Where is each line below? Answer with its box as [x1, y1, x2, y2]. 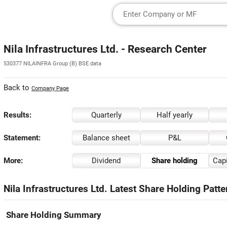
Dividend [92, 156, 121, 165]
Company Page [31, 85, 69, 92]
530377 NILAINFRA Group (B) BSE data [4, 60, 101, 67]
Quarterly [91, 110, 122, 120]
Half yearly [157, 110, 193, 120]
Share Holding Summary [6, 210, 101, 220]
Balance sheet [82, 133, 130, 142]
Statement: [4, 133, 41, 142]
